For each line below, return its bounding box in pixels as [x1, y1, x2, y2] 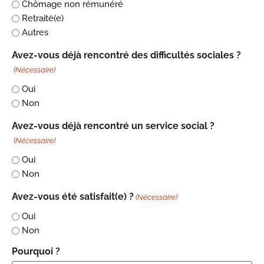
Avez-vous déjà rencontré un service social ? [12, 120, 214, 132]
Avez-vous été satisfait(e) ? [12, 191, 134, 203]
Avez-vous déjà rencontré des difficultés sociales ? [12, 49, 241, 61]
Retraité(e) [22, 12, 64, 24]
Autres [22, 27, 48, 38]
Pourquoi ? [12, 246, 60, 258]
